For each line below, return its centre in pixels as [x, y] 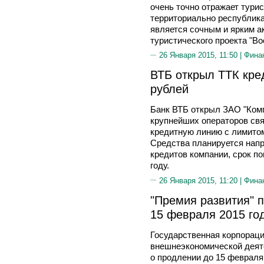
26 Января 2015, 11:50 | [202, 55]
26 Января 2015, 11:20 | [202, 180]
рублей [169, 89]
